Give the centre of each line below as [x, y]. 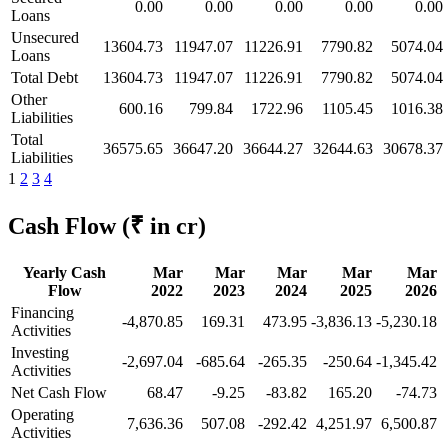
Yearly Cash [64, 272]
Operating [42, 414]
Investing [40, 352]
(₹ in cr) [164, 225]
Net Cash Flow [59, 392]
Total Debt [44, 77]
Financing [42, 312]
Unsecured [45, 37]
